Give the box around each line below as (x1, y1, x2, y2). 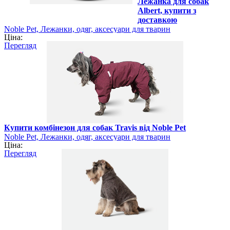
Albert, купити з (138, 6, 196, 15)
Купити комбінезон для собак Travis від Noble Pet (4, 123, 186, 132)
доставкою (138, 15, 177, 25)
